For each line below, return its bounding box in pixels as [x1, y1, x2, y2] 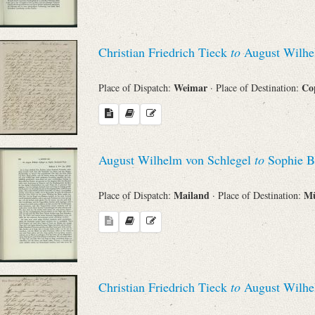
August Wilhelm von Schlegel [98, 151, 255, 169]
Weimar [174, 79, 210, 95]
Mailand [174, 187, 212, 202]
